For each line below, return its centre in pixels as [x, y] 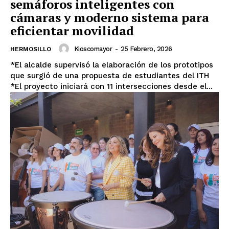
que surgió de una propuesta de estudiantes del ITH [110, 76]
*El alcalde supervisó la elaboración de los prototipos [112, 65]
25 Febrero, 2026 [146, 49]
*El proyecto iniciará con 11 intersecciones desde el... [111, 87]
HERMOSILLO [31, 49]
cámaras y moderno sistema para [110, 18]
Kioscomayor [93, 49]
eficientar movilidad [72, 31]
